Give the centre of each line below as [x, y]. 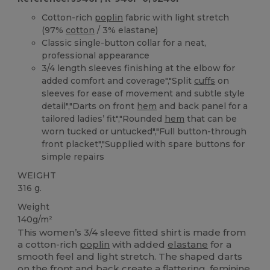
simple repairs [73, 156]
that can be [211, 118]
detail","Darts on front [89, 106]
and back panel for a [202, 106]
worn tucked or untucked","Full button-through [144, 131]
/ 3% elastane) [127, 30]
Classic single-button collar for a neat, [124, 42]
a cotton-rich [49, 245]
